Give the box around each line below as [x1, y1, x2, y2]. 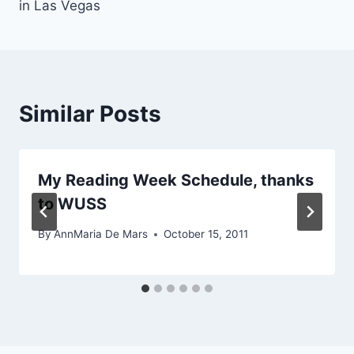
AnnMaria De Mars [54, 228, 149, 241]
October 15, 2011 [164, 228, 249, 241]
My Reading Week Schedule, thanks [38, 170, 314, 190]
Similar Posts [19, 100, 161, 127]
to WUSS [38, 194, 107, 213]
